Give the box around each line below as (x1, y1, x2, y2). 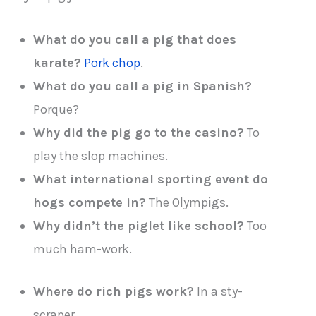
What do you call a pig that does (33, 31, 237, 47)
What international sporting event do (33, 171, 269, 187)
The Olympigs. (146, 194, 229, 210)
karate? (33, 54, 82, 71)
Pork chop (84, 54, 141, 71)
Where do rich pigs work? (33, 284, 195, 300)
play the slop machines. (33, 147, 169, 164)
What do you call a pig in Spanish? (33, 78, 253, 94)
